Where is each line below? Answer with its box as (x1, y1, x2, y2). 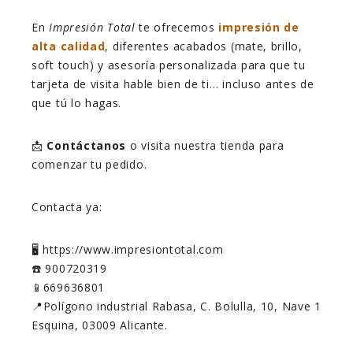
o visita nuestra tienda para (126, 138, 284, 154)
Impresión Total (49, 20, 136, 35)
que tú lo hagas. (32, 95, 122, 111)
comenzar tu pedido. (32, 157, 147, 173)
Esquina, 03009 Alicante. (32, 318, 168, 333)
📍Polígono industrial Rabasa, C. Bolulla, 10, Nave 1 (32, 299, 321, 314)
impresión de (218, 20, 299, 35)
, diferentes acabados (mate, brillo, (105, 39, 303, 54)
